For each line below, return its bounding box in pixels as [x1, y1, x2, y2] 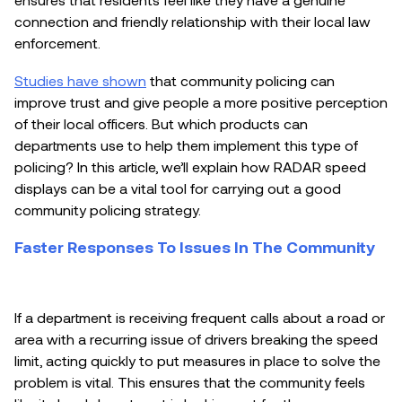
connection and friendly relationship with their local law [14, 13, 371, 31]
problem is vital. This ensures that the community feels [14, 373, 365, 391]
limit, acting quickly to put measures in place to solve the [14, 352, 380, 370]
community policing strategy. [14, 201, 201, 219]
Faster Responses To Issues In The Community [14, 237, 375, 258]
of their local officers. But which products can [14, 115, 308, 133]
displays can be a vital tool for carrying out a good [14, 179, 341, 197]
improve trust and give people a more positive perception [14, 93, 388, 111]
